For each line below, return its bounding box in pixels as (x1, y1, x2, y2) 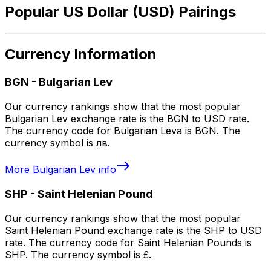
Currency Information (5, 45, 157, 64)
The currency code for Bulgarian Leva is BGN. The (5, 125, 240, 137)
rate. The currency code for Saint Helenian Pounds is (5, 236, 252, 249)
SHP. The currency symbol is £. (5, 248, 151, 261)
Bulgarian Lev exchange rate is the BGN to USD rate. (5, 113, 249, 125)
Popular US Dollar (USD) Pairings (5, 2, 236, 21)
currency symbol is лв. (5, 137, 110, 149)
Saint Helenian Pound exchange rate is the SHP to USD (5, 224, 262, 237)
